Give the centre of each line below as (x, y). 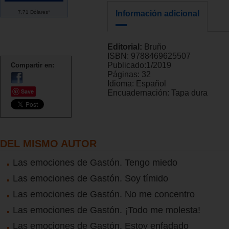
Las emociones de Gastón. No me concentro (104, 194)
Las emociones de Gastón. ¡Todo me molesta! (107, 210)
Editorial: (126, 47)
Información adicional (157, 14)
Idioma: (122, 84)
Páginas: (124, 75)
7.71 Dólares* (34, 12)
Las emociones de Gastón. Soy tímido (90, 178)
